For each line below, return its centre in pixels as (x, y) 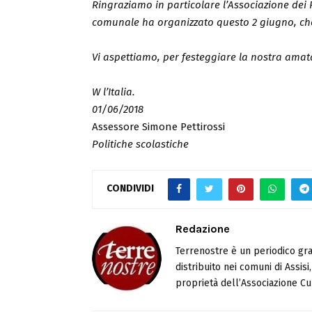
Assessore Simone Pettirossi (158, 126)
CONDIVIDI (130, 189)
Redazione (203, 228)
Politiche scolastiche (140, 144)
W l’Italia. (114, 92)
